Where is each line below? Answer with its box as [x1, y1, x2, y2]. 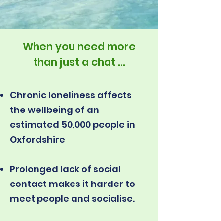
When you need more [22, 39, 136, 54]
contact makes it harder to [10, 178, 135, 190]
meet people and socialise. [10, 192, 135, 205]
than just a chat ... [33, 55, 125, 69]
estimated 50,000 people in [10, 118, 135, 131]
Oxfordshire [10, 133, 65, 146]
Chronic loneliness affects [10, 89, 132, 101]
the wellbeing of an [10, 104, 99, 116]
